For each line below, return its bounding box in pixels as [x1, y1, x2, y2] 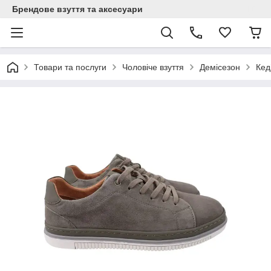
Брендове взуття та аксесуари [12, 4, 143, 14]
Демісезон [200, 62, 240, 72]
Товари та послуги [34, 62, 106, 72]
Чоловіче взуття [122, 62, 184, 72]
